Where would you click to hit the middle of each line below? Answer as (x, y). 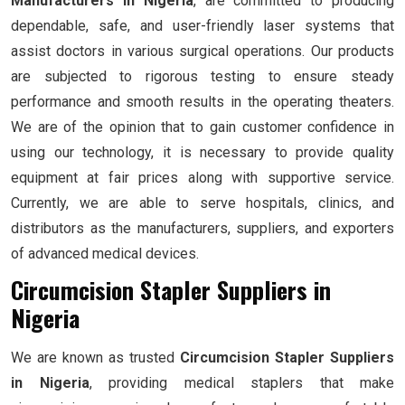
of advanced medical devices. (105, 254)
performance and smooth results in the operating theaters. (202, 102)
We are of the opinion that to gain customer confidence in (202, 127)
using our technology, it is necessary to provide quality (202, 153)
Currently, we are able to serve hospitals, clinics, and (202, 203)
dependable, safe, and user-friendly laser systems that (202, 26)
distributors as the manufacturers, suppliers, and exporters (202, 229)
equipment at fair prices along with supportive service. (202, 178)
